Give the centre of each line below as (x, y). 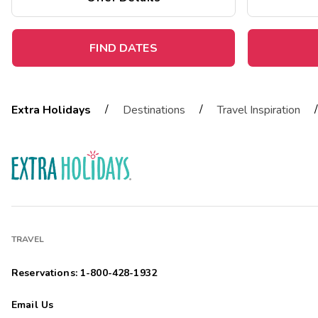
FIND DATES (124, 48)
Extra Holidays (51, 110)
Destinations (154, 110)
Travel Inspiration (259, 110)
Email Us (33, 305)
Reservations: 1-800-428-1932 (84, 273)
